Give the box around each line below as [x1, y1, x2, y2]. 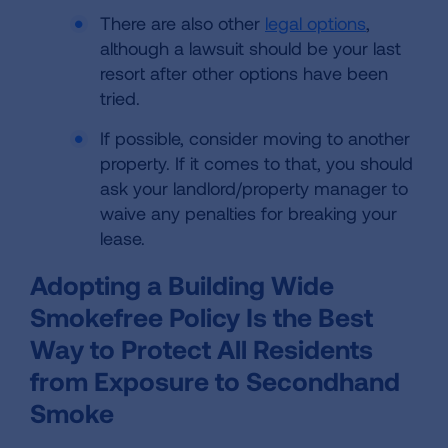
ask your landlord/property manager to [100, 177, 408, 199]
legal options [265, 12, 366, 34]
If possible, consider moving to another [100, 127, 410, 149]
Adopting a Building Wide [30, 269, 334, 300]
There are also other [100, 12, 265, 34]
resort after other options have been [100, 62, 388, 84]
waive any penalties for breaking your [100, 202, 397, 224]
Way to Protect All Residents [30, 333, 373, 364]
